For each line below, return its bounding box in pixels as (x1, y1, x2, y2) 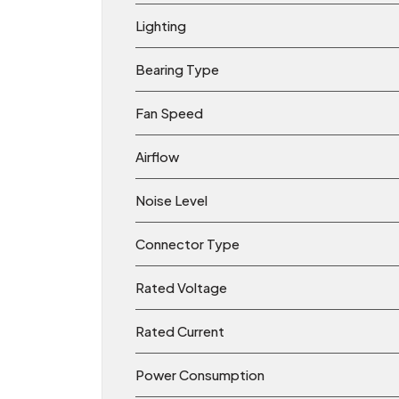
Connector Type (135, 235, 240, 253)
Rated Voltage (135, 279, 227, 297)
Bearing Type (135, 61, 219, 78)
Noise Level (135, 191, 208, 209)
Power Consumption (135, 366, 265, 384)
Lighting (135, 17, 186, 35)
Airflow (135, 148, 179, 166)
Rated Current (135, 322, 224, 340)
